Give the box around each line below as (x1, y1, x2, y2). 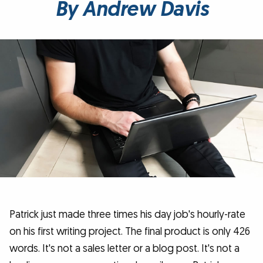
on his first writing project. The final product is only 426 (9, 225, 250, 239)
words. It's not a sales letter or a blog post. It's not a (9, 242, 240, 256)
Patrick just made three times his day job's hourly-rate (9, 208, 245, 222)
